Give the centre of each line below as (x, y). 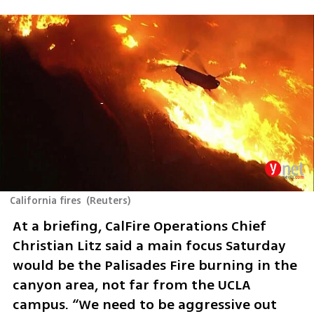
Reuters (109, 201)
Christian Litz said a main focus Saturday (149, 246)
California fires (46, 201)
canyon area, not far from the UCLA (131, 285)
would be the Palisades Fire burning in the (155, 266)
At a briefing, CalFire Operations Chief (139, 226)
